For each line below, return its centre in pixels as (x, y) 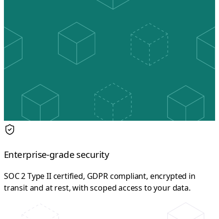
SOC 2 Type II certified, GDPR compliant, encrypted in (100, 176)
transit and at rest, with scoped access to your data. (97, 188)
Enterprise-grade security (56, 154)
